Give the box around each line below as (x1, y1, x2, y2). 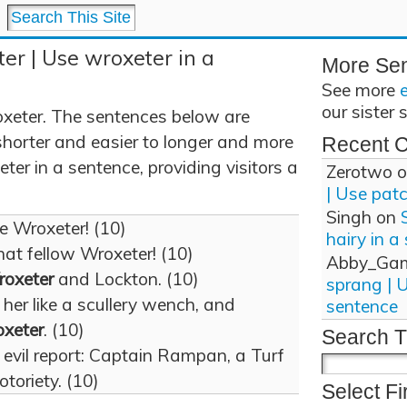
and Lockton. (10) (54, 268, 199, 290)
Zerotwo (326, 161, 392, 183)
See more (322, 79, 400, 101)
